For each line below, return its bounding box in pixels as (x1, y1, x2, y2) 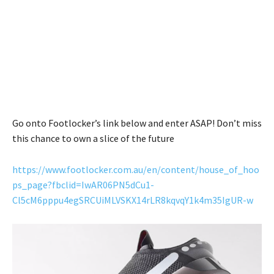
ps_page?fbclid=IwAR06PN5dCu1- (12, 179, 154, 191)
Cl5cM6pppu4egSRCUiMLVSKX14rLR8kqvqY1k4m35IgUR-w (12, 194, 253, 207)
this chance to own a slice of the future (12, 132, 174, 145)
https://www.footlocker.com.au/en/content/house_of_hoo (12, 163, 259, 176)
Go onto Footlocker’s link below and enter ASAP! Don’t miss (12, 117, 262, 130)
